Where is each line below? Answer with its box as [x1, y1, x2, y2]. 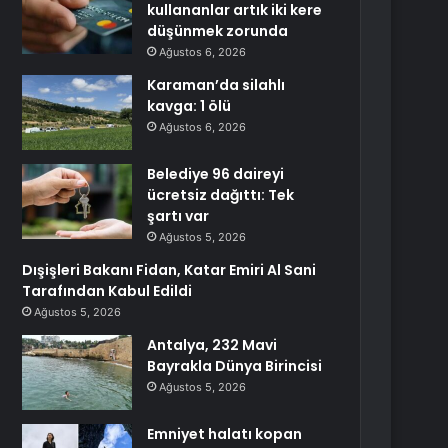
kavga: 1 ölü [147, 96, 232, 116]
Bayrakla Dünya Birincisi [147, 356, 323, 376]
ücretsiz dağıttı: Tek [147, 185, 295, 205]
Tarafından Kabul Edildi [22, 281, 193, 301]
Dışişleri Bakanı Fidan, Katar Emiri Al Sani [22, 260, 317, 280]
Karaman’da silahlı [147, 75, 286, 95]
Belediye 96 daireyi [147, 164, 285, 184]
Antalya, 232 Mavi [147, 335, 278, 355]
